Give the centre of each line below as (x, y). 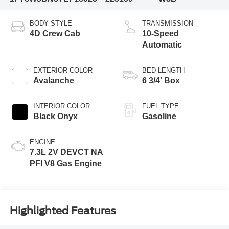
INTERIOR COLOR (61, 106)
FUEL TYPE (161, 106)
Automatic (162, 45)
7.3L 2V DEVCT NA (66, 152)
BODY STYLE (51, 24)
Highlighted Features (63, 210)
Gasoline (159, 117)
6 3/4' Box (161, 81)
